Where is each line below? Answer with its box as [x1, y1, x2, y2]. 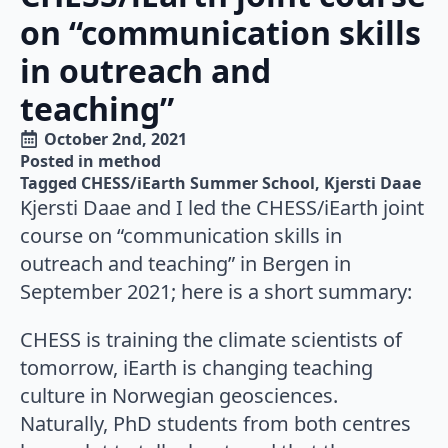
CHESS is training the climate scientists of [20, 325, 402, 353]
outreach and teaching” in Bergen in [20, 249, 351, 277]
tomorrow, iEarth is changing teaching [20, 353, 373, 381]
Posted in [20, 149, 98, 172]
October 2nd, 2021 [44, 127, 187, 150]
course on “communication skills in [20, 221, 342, 249]
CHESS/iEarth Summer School [81, 171, 315, 194]
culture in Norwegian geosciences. [20, 381, 338, 409]
